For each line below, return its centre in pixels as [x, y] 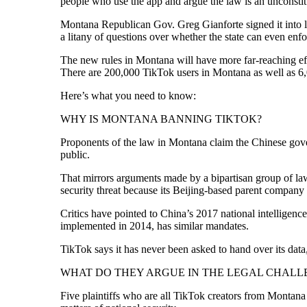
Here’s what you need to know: [128, 95]
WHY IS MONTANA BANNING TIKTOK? [161, 119]
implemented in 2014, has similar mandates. [154, 225]
